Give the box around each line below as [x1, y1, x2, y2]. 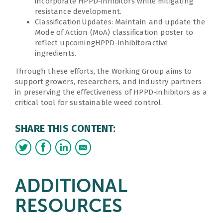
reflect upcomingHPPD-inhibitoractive [35, 38, 168, 47]
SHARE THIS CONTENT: [15, 122, 116, 134]
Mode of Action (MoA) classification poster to [35, 27, 194, 37]
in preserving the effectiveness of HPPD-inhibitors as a [15, 87, 207, 97]
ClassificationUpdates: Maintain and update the [35, 17, 206, 26]
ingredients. [35, 48, 77, 58]
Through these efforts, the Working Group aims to [15, 66, 192, 76]
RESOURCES [15, 197, 123, 216]
